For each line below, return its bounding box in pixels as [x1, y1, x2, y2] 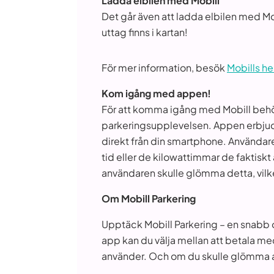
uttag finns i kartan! [102, 26, 188, 39]
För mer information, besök [102, 61, 227, 74]
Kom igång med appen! [102, 87, 211, 100]
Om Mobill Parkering [102, 192, 196, 205]
